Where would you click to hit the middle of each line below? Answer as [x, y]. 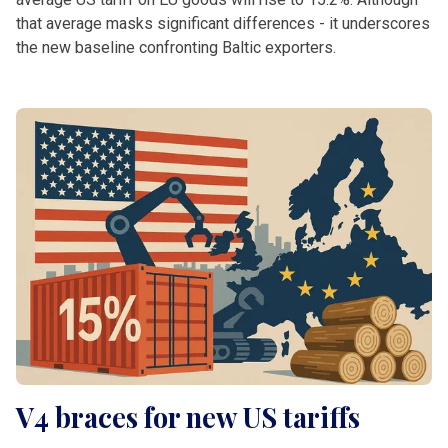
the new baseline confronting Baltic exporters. [176, 47]
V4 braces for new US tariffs [188, 416]
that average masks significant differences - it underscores [223, 23]
